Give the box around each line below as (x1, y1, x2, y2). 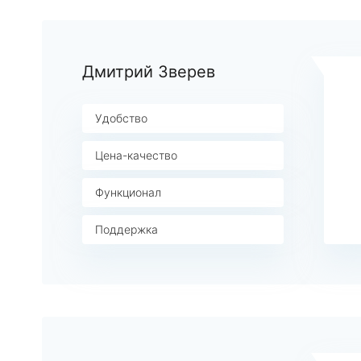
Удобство (95, 111, 147, 125)
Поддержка (95, 222, 158, 236)
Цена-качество (95, 148, 177, 162)
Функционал (95, 185, 161, 199)
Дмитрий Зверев (82, 62, 215, 81)
